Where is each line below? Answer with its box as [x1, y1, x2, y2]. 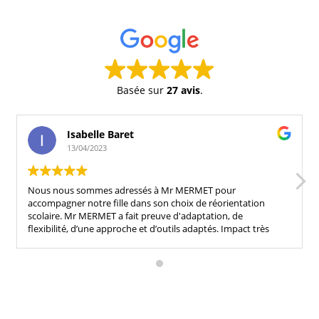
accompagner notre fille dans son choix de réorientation [28, 196, 265, 209]
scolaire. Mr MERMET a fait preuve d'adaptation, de [28, 209, 243, 222]
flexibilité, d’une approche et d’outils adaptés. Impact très [28, 221, 269, 235]
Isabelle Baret [67, 127, 134, 141]
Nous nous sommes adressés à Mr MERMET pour [28, 183, 236, 197]
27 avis [166, 83, 200, 97]
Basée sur [116, 83, 167, 97]
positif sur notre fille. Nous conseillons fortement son [28, 234, 252, 248]
